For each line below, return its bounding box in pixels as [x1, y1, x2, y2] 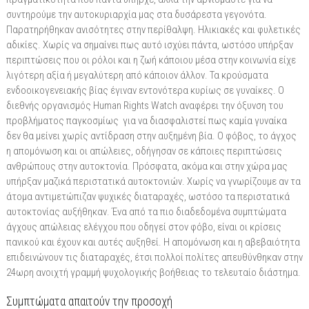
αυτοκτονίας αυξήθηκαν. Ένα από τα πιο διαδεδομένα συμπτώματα [6, 205, 286, 218]
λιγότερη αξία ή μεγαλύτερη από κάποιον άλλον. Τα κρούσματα [6, 68, 268, 81]
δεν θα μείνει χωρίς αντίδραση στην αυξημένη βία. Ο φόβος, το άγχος [6, 129, 297, 142]
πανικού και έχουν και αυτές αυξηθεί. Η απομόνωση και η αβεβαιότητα [6, 235, 300, 248]
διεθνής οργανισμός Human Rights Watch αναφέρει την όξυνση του [6, 99, 283, 112]
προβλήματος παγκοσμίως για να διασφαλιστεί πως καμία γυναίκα [6, 114, 287, 127]
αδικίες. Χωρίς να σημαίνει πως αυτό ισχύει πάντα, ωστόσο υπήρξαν [6, 38, 293, 51]
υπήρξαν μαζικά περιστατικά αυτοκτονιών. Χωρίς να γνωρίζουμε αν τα [6, 175, 301, 188]
